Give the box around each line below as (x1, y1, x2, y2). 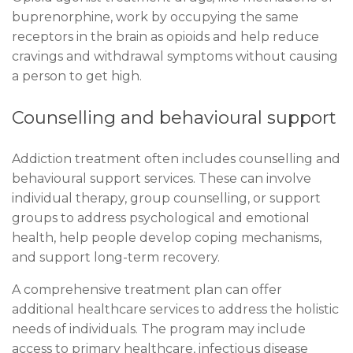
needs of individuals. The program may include (12, 321, 306, 337)
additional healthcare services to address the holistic (12, 302, 339, 318)
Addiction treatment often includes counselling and (12, 151, 340, 167)
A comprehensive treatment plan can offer (12, 282, 282, 298)
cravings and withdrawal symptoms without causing (12, 49, 338, 65)
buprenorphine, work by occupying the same (12, 9, 299, 25)
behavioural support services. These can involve (12, 171, 311, 187)
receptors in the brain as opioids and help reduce (12, 29, 319, 45)
